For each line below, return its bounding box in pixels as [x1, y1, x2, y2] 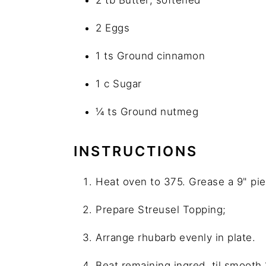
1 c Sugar [96, 77, 142, 90]
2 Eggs [96, 21, 129, 34]
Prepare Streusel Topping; [96, 203, 226, 216]
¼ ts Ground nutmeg [96, 105, 198, 118]
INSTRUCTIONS [74, 142, 198, 160]
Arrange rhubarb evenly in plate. [96, 231, 255, 243]
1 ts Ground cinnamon [96, 49, 205, 62]
